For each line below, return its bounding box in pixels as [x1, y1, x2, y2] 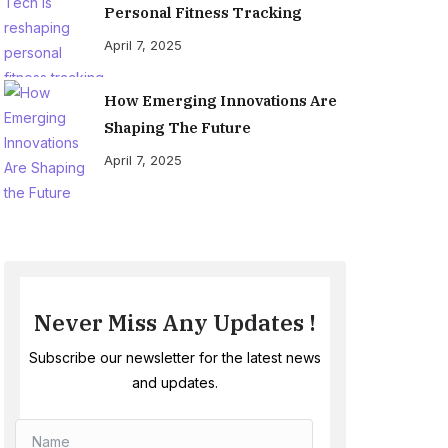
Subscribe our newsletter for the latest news [29, 349, 321, 366]
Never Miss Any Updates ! [34, 308, 316, 337]
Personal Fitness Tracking [104, 3, 302, 22]
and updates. [132, 374, 218, 391]
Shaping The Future [104, 118, 251, 137]
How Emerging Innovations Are [104, 91, 337, 110]
